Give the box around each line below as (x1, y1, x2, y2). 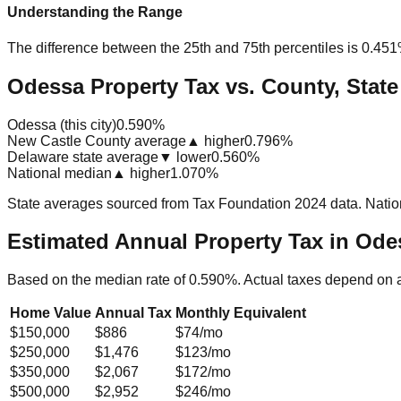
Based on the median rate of (7, 272, 189, 288)
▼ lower (158, 149, 211, 165)
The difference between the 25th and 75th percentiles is (7, 39, 358, 55)
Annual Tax (95, 305, 172, 321)
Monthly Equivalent (175, 305, 306, 321)
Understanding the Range (7, 4, 183, 21)
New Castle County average (7, 132, 186, 149)
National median (7, 165, 112, 181)
